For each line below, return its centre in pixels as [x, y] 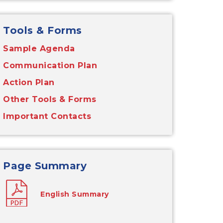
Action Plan [29, 82]
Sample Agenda [39, 49]
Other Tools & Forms [50, 99]
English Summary [75, 194]
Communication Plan [50, 65]
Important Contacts [47, 116]
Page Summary [45, 166]
